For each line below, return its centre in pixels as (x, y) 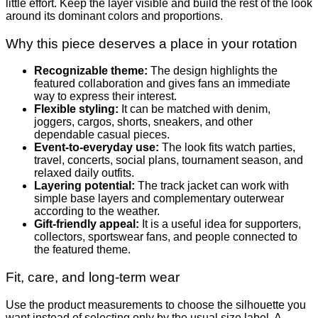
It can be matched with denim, (194, 109)
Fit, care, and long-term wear (93, 277)
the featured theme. (82, 250)
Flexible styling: (76, 109)
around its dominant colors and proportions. (114, 16)
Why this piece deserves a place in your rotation (152, 43)
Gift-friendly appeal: (87, 224)
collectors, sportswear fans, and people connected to (166, 237)
